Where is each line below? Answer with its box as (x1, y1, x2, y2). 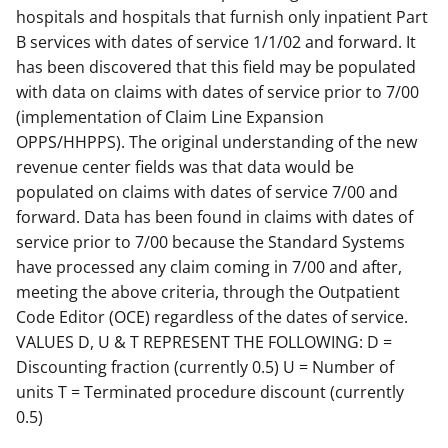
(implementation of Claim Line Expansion (16, 105, 324, 128)
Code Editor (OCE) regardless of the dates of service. (16, 305, 408, 328)
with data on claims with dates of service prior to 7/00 (16, 80, 419, 103)
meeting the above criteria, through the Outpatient (16, 280, 400, 303)
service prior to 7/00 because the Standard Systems (16, 230, 405, 253)
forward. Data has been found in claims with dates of (16, 205, 413, 228)
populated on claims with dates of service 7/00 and (16, 180, 398, 203)
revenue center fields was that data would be (16, 155, 354, 178)
